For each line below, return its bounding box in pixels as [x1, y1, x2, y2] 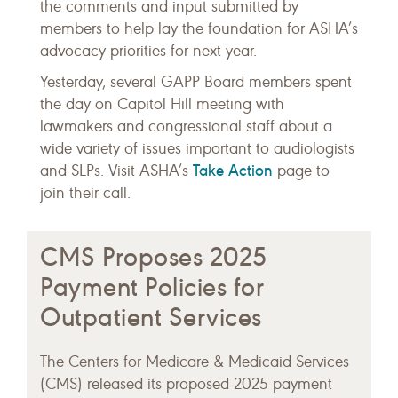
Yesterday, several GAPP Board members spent [40, 73, 352, 92]
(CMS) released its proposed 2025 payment [40, 375, 332, 394]
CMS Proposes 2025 [40, 242, 267, 274]
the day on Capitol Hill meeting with [40, 95, 284, 115]
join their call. [40, 184, 131, 203]
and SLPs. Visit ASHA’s [40, 162, 193, 181]
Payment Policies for [40, 272, 265, 304]
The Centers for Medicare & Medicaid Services [40, 353, 349, 372]
